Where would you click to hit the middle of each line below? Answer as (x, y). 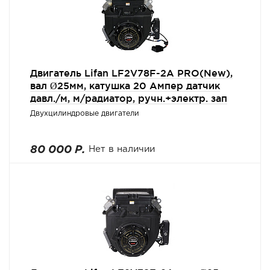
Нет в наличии (122, 149)
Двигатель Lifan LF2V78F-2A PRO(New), (131, 73)
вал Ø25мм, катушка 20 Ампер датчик (125, 86)
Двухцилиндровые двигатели (85, 114)
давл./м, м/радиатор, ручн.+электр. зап (129, 98)
